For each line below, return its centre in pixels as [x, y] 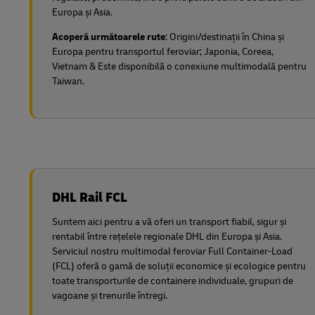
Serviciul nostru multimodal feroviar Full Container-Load [172, 251]
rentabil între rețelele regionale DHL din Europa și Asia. [167, 237]
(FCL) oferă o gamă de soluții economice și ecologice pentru [179, 266]
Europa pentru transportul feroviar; [128, 52]
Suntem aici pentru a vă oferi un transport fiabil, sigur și [169, 222]
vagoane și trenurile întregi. [110, 296]
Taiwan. [68, 81]
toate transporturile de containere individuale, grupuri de [173, 281]
